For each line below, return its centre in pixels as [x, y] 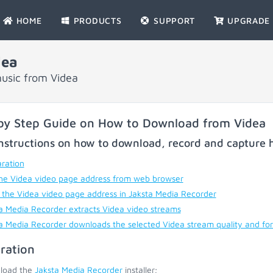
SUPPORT [173, 20]
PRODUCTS [96, 20]
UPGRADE [247, 20]
